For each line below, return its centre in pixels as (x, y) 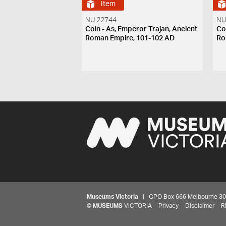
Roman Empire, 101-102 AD (130, 38)
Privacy (168, 206)
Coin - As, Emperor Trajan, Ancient (142, 29)
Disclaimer (200, 206)
